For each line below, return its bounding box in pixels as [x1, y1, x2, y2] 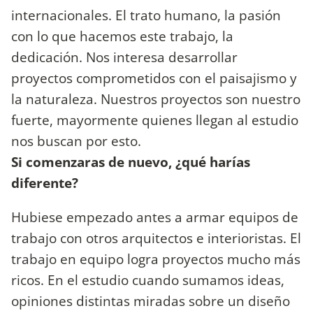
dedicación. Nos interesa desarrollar [11, 47, 238, 66]
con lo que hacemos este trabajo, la [11, 26, 233, 45]
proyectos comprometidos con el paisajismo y [11, 68, 297, 87]
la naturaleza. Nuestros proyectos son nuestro [11, 89, 300, 108]
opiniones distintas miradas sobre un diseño [11, 291, 290, 310]
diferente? [11, 173, 78, 192]
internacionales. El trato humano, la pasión [11, 5, 281, 24]
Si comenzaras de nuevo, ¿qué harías [11, 152, 250, 171]
